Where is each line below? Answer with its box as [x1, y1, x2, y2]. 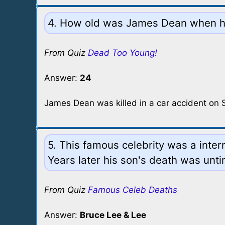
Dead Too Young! [88, 48, 157, 58]
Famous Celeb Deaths [88, 185, 177, 195]
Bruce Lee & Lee [80, 210, 146, 220]
